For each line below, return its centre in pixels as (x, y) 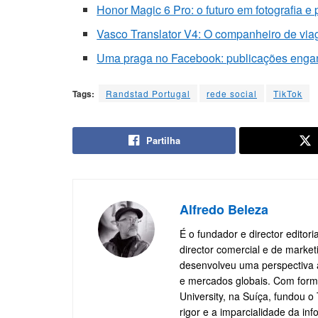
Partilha (163, 140)
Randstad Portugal (148, 93)
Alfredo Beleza (224, 209)
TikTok (288, 93)
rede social (232, 93)
